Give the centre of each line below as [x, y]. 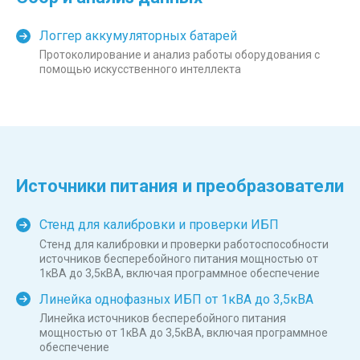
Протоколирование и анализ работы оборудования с [180, 55]
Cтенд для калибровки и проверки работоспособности [184, 244]
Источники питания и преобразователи [180, 186]
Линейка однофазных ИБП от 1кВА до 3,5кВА [176, 299]
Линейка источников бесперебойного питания [163, 318]
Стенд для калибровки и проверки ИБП [159, 225]
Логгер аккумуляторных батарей [138, 36]
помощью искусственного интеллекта [140, 70]
